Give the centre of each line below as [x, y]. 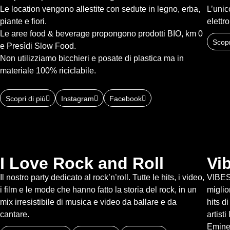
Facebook [126, 98]
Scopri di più [26, 98]
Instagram [78, 98]
